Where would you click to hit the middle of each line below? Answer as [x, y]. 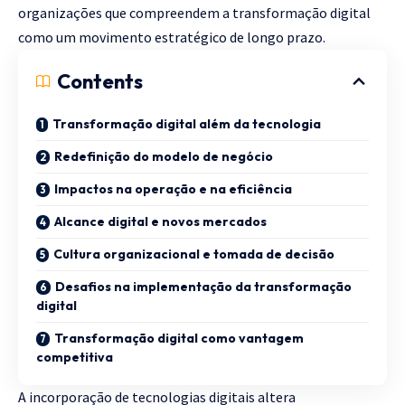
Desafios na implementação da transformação [203, 286]
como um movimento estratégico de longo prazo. [172, 37]
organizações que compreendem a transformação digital [194, 12]
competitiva [75, 357]
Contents [100, 81]
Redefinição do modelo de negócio [164, 156]
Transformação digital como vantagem [179, 338]
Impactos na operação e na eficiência [173, 188]
